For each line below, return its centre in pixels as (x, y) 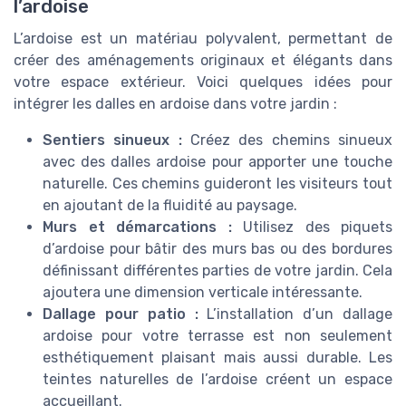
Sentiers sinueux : (112, 140)
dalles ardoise (159, 161)
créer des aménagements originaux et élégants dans (203, 60)
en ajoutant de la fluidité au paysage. (170, 205)
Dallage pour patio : (121, 314)
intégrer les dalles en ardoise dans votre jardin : (175, 103)
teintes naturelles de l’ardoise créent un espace (217, 379)
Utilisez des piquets (312, 227)
